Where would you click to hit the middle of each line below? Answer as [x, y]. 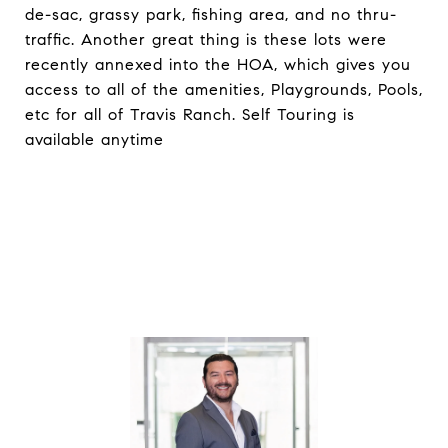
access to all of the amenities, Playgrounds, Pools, [224, 89]
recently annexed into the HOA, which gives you [218, 64]
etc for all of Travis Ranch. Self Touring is [190, 114]
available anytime [94, 139]
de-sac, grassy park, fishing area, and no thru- [211, 14]
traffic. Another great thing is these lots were [206, 39]
